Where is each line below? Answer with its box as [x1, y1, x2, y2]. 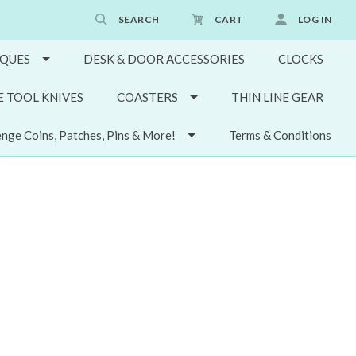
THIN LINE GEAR [230, 89, 323, 104]
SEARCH [118, 14, 160, 25]
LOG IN [297, 14, 332, 25]
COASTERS [116, 89, 178, 104]
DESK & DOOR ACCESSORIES [83, 51, 245, 66]
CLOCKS [277, 51, 323, 66]
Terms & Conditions [228, 127, 331, 142]
